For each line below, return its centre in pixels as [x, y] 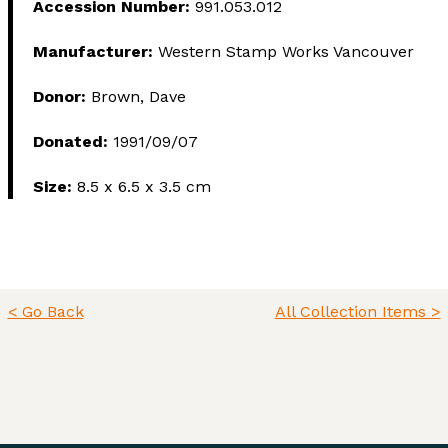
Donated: [72, 142]
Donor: [61, 97]
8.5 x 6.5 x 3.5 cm [143, 187]
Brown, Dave [138, 97]
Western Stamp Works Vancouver [285, 52]
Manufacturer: [95, 52]
